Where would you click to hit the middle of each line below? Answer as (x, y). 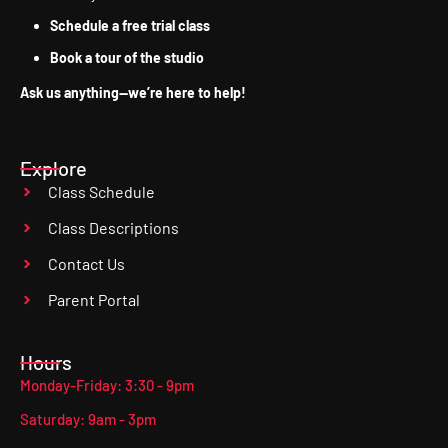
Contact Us (86, 263)
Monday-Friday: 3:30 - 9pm (107, 384)
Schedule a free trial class (130, 26)
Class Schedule (101, 191)
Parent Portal (93, 299)
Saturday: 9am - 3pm (88, 418)
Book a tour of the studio (127, 58)
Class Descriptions (113, 227)
